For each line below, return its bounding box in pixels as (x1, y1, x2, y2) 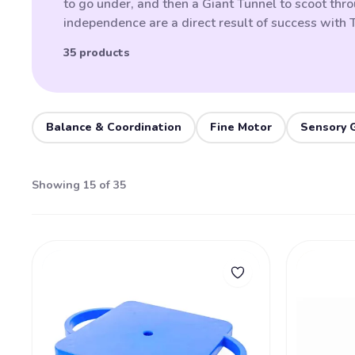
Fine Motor (210, 120, 272, 135)
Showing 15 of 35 (32, 177, 126, 193)
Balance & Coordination (46, 120, 181, 135)
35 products (63, 45, 130, 60)
